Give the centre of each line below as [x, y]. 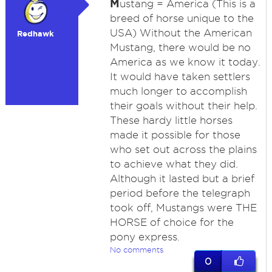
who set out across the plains [183, 149]
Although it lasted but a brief [182, 178]
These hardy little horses [171, 120]
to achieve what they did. [174, 164]
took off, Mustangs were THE [183, 208]
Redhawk [36, 34]
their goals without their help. [183, 106]
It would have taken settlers [180, 76]
